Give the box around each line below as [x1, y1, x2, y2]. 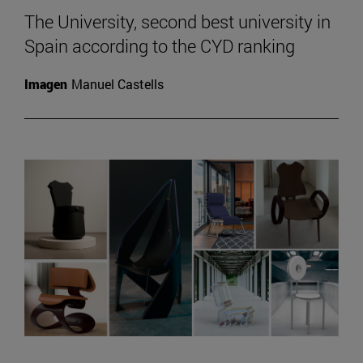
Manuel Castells [71, 75, 164, 92]
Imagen [24, 75, 67, 92]
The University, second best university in [24, 9, 331, 33]
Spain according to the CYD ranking [24, 33, 295, 58]
